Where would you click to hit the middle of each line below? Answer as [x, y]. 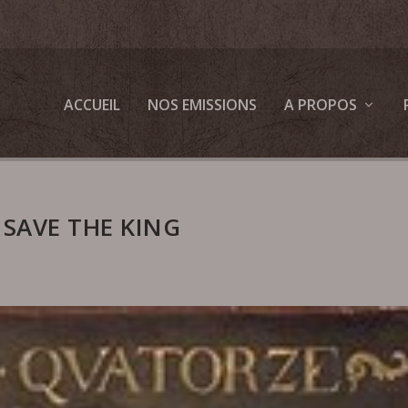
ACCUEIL [92, 105]
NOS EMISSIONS [202, 105]
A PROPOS [320, 105]
